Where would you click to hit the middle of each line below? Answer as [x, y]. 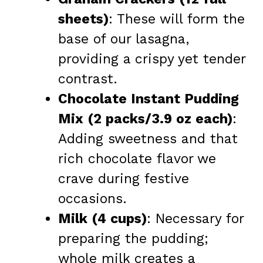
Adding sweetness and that [148, 139]
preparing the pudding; [133, 238]
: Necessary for [195, 218]
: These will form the [177, 19]
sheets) [83, 19]
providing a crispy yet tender [152, 59]
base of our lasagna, [124, 39]
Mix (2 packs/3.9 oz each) [145, 119]
